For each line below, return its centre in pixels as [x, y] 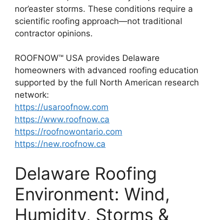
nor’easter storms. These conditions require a [104, 9]
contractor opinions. [54, 33]
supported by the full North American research [107, 82]
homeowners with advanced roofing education [107, 70]
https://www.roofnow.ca [62, 119]
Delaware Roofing [86, 173]
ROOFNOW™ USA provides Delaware [87, 58]
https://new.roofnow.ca [60, 144]
